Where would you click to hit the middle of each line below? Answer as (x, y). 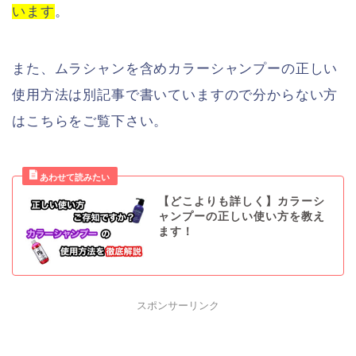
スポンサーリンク (178, 306)
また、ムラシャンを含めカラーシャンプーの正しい (175, 68)
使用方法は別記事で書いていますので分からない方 (175, 95)
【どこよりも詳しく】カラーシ (241, 201)
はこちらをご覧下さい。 (90, 121)
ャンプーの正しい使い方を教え (241, 216)
